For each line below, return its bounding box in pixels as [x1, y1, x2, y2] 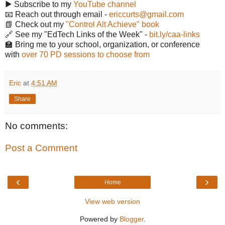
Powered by [79, 215, 120, 223]
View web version [85, 197, 140, 206]
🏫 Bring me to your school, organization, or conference [5, 40, 200, 49]
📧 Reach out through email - [5, 10, 109, 19]
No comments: [5, 121, 68, 132]
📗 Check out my [5, 20, 66, 29]
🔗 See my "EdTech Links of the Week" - [5, 30, 149, 39]
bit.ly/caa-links [149, 30, 200, 39]
